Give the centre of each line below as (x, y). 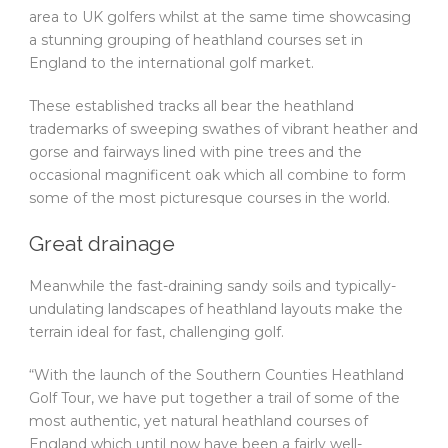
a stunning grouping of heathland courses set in (196, 39)
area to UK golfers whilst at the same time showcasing (220, 16)
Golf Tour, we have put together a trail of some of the (214, 397)
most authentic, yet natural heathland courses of (198, 420)
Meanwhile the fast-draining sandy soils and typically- (212, 285)
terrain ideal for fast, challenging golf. (156, 331)
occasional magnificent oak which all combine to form (217, 174)
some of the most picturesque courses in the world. (209, 197)
